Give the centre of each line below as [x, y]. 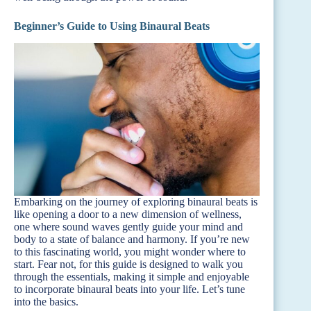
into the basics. [46, 301]
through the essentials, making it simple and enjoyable [132, 276]
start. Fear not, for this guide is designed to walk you [128, 264]
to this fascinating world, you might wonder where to [130, 251]
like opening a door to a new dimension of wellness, [128, 214]
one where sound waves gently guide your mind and [128, 226]
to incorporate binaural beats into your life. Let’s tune [129, 289]
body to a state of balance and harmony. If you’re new [132, 239]
